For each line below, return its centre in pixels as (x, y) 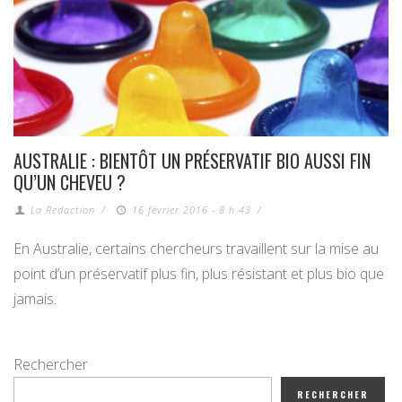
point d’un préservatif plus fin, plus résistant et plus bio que (199, 274)
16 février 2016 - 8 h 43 (191, 210)
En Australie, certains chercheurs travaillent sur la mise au (196, 249)
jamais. (35, 299)
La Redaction (63, 210)
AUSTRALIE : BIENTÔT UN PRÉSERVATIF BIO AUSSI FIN (192, 161)
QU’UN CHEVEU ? (70, 183)
